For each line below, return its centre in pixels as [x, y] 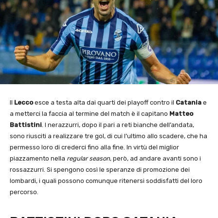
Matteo [181, 114]
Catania [189, 103]
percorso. [24, 192]
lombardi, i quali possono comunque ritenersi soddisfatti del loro [106, 181]
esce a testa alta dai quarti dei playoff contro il [104, 103]
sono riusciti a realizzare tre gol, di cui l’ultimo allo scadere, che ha [109, 136]
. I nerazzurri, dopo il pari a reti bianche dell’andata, [118, 125]
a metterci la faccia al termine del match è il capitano [90, 114]
